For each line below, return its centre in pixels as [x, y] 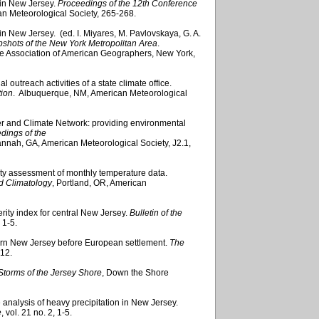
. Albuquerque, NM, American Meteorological [100, 93]
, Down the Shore [135, 272]
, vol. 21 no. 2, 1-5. [37, 312]
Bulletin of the [156, 213]
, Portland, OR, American [99, 183]
